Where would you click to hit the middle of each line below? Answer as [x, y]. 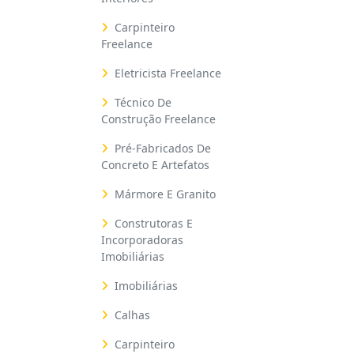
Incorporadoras [142, 240]
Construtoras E [154, 223]
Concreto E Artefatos [155, 165]
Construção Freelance [158, 119]
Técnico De [143, 102]
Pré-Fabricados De [163, 148]
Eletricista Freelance [168, 73]
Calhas [132, 315]
